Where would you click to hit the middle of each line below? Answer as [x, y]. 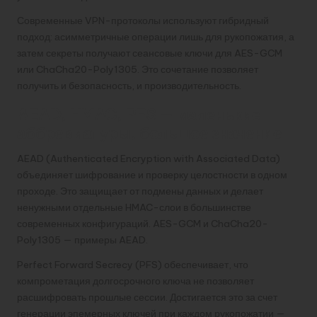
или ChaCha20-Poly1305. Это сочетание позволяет [138, 69]
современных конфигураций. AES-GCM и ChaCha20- [143, 223]
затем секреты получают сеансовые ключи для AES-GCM [150, 53]
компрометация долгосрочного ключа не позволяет [136, 281]
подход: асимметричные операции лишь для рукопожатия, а [156, 36]
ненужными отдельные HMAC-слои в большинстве [134, 207]
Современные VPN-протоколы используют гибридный [143, 20]
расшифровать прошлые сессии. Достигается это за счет [147, 297]
